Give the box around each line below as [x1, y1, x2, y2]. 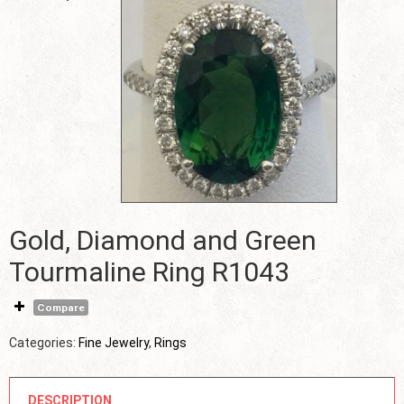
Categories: [9, 335, 78, 351]
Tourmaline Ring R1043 [9, 256, 289, 288]
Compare [37, 301, 85, 315]
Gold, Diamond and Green [9, 225, 28, 256]
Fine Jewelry [78, 335, 149, 351]
